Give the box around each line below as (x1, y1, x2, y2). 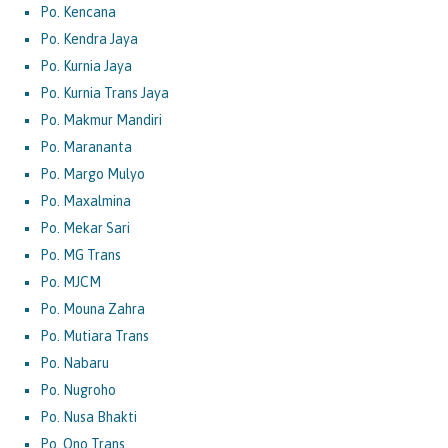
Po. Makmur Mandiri (40, 111, 162, 128)
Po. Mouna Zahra (40, 300, 145, 317)
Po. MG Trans (40, 246, 121, 263)
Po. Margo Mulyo (40, 165, 145, 182)
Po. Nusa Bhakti (40, 408, 137, 425)
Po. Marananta (40, 138, 132, 155)
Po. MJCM (40, 273, 101, 290)
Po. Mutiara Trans (40, 327, 149, 344)
